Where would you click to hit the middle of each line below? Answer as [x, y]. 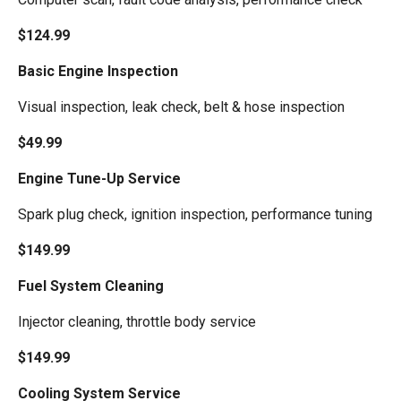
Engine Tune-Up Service [99, 178]
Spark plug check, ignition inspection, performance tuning [195, 214]
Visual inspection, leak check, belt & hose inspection [181, 107]
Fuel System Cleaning [91, 286]
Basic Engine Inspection [98, 71]
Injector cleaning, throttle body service [137, 321]
